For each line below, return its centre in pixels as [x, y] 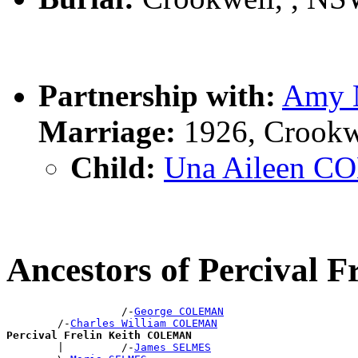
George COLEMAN [179, 311]
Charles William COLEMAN [144, 323]
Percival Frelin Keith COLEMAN [99, 335]
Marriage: [107, 132]
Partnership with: [157, 96]
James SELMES [173, 347]
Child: [113, 168]
